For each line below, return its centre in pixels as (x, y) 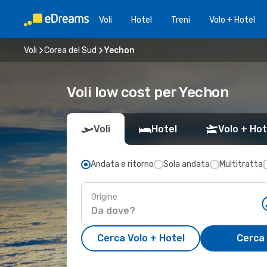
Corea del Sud (70, 50)
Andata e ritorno (122, 164)
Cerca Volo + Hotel (141, 238)
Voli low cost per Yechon (148, 92)
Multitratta (241, 164)
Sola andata (187, 164)
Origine (104, 197)
